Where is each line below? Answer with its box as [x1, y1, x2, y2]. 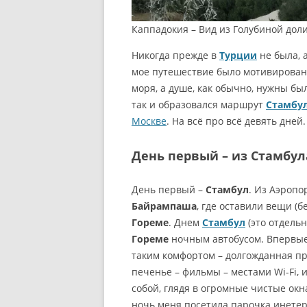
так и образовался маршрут [132, 98, 266, 112]
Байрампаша [132, 199, 197, 213]
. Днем [169, 216, 202, 230]
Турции [219, 49, 257, 62]
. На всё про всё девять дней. [167, 114, 306, 128]
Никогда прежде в [132, 49, 219, 62]
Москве [132, 114, 167, 128]
